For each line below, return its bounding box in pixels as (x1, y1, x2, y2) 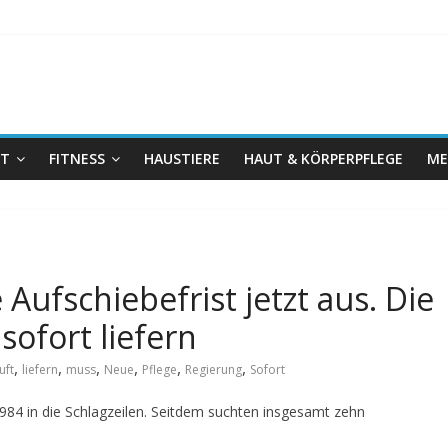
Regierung (185, 361, 242, 378)
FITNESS (49, 149, 105, 168)
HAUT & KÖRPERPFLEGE (244, 149, 403, 168)
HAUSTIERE (144, 149, 220, 168)
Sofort (250, 361, 285, 378)
